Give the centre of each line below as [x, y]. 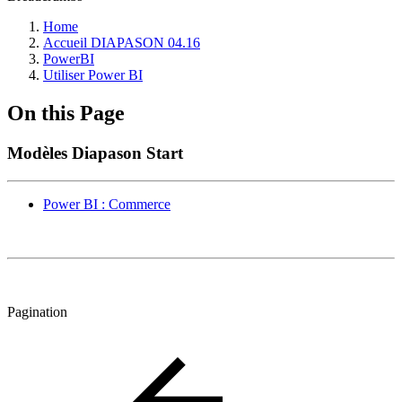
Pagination [37, 311]
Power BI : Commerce [107, 204]
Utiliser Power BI [93, 75]
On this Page [66, 113]
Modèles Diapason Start [95, 153]
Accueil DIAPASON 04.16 [122, 43]
